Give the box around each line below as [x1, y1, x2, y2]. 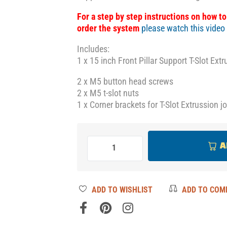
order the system [77, 23, 140, 33]
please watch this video [141, 23, 225, 33]
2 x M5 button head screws [77, 76, 174, 87]
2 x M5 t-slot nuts [77, 88, 139, 98]
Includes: [77, 44, 110, 54]
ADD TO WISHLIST [92, 184, 153, 195]
